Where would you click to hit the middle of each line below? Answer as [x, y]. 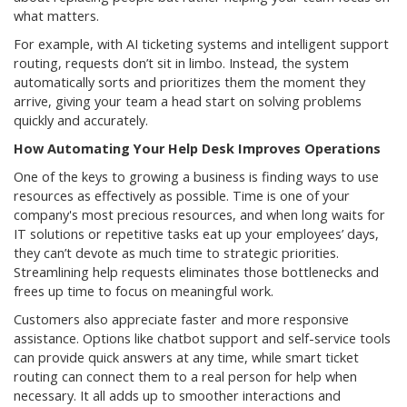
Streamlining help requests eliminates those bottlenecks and [196, 273]
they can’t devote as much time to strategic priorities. [176, 253]
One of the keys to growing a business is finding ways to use [196, 177]
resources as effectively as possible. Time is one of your [182, 196]
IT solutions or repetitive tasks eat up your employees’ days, [196, 234]
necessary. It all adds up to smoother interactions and [177, 396]
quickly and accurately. [81, 121]
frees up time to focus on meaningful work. [144, 292]
